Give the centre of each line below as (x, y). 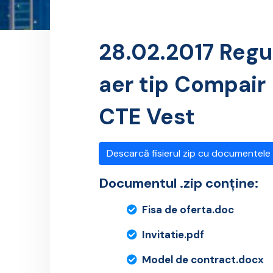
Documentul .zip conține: (179, 183)
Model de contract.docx (203, 260)
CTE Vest (147, 117)
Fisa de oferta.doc (188, 210)
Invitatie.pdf (173, 235)
